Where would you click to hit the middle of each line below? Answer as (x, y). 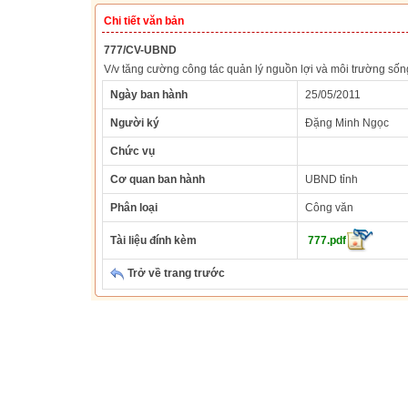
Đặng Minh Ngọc (347, 123)
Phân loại (134, 208)
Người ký (135, 123)
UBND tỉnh (331, 179)
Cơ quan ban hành (158, 179)
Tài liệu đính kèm (153, 240)
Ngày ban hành (149, 95)
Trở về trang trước (175, 274)
